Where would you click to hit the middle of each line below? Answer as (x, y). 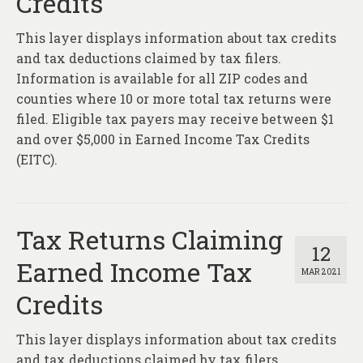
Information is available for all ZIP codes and (162, 79)
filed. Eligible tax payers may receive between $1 (175, 119)
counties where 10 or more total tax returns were (174, 99)
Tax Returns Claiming (149, 240)
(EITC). (37, 160)
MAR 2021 (321, 272)
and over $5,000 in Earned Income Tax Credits (163, 139)
